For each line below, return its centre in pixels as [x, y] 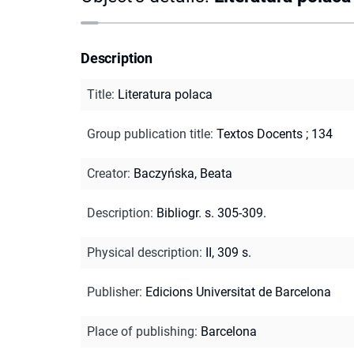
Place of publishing [141, 331]
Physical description [143, 252]
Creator [107, 173]
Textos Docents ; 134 [275, 134]
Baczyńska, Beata [183, 173]
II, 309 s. [228, 252]
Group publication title [149, 134]
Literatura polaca [165, 94]
